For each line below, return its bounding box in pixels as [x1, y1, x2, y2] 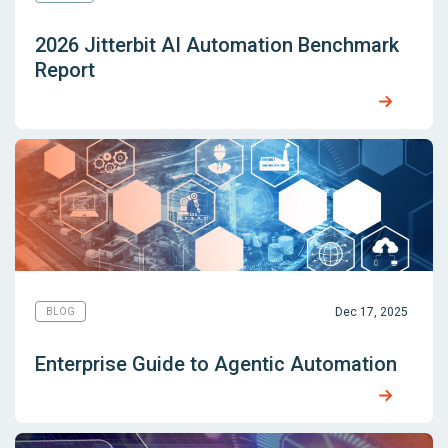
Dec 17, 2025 [335, 304, 408, 319]
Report [35, 58, 95, 83]
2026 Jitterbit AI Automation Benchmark [35, 33, 399, 58]
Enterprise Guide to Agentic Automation [35, 352, 397, 377]
